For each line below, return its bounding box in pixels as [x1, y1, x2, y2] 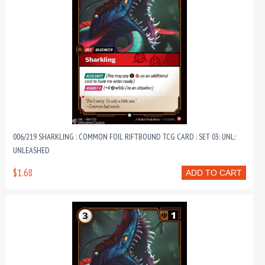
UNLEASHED [13, 145, 50, 156]
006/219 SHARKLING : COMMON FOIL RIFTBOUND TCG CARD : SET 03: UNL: [13, 131, 235, 142]
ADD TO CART [186, 168, 242, 177]
